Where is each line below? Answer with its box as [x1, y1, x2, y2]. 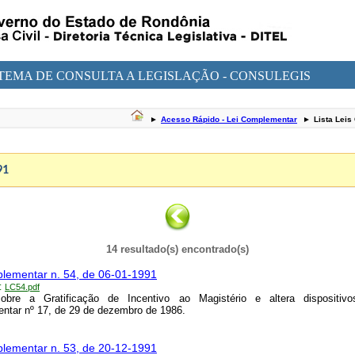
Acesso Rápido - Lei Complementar [161, 115, 297, 124]
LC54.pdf [5, 282, 40, 292]
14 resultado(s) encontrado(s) [106, 243, 249, 256]
